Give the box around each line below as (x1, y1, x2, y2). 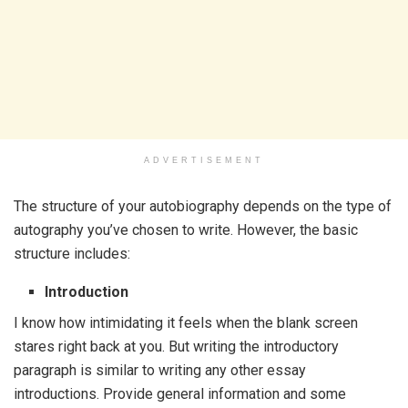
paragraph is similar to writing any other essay (14, 362, 306, 379)
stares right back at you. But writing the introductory (14, 338, 339, 355)
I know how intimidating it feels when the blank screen (14, 314, 358, 331)
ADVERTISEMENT (144, 156, 264, 165)
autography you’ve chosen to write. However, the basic (14, 221, 358, 239)
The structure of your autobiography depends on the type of (14, 198, 392, 215)
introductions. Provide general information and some (14, 385, 346, 403)
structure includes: (14, 245, 130, 262)
